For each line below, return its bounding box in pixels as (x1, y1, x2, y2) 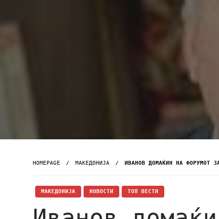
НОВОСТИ (89, 188, 113, 195)
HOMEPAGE (33, 160, 60, 166)
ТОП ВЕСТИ (128, 188, 158, 195)
